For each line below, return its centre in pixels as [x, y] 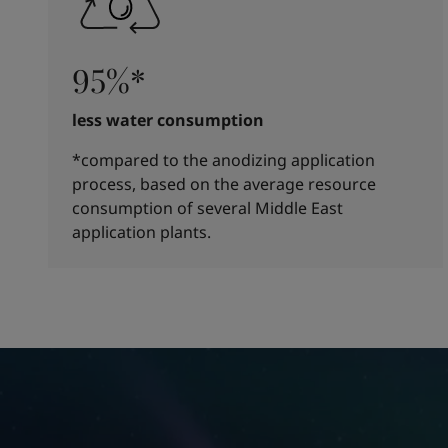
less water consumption [168, 120]
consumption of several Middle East [207, 208]
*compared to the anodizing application [223, 160]
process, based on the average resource [224, 184]
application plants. [141, 232]
